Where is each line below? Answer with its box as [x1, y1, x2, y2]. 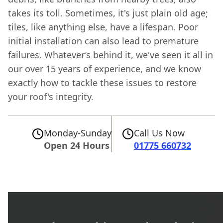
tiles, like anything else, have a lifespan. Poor [8, 21, 198, 33]
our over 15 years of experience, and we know [8, 63, 201, 75]
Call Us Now [134, 127, 185, 139]
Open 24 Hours [44, 139, 110, 152]
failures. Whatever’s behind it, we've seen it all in [8, 49, 213, 61]
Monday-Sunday [44, 127, 111, 139]
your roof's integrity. [8, 91, 94, 103]
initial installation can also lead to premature [8, 35, 199, 47]
